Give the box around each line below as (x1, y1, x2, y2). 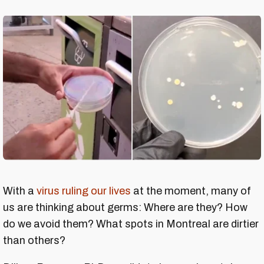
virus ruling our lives (37, 184, 131, 197)
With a (3, 184, 37, 197)
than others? (3, 234, 68, 246)
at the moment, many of (131, 184, 251, 197)
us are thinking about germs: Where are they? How (3, 201, 247, 213)
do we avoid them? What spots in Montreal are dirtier (3, 217, 259, 230)
